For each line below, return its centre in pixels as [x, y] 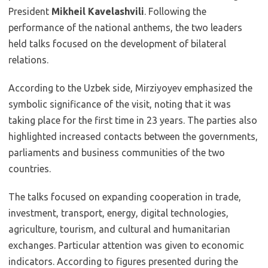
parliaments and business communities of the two [117, 153]
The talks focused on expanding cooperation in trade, [125, 197]
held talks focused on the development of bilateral [117, 44]
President [30, 11]
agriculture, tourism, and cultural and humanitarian [119, 229]
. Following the [175, 11]
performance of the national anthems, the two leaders [125, 28]
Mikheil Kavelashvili [98, 11]
